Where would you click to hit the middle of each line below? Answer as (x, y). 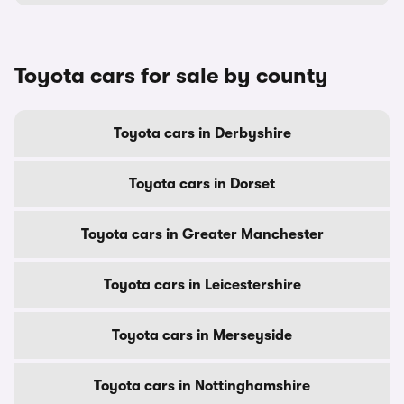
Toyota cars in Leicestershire (202, 285)
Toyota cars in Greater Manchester (202, 234)
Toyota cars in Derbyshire (202, 133)
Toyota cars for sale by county (171, 76)
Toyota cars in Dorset (202, 184)
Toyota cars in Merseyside (202, 335)
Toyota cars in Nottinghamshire (202, 386)
